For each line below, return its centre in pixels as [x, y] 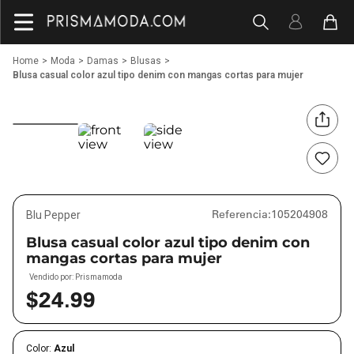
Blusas [146, 61]
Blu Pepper [53, 215]
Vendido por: [52, 277]
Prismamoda [99, 277]
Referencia [240, 214]
